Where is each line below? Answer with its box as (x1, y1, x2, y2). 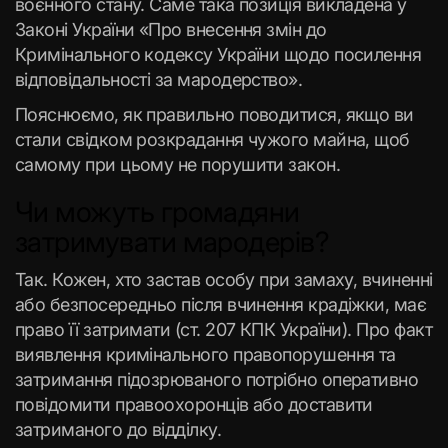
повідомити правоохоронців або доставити (15, 394, 373, 415)
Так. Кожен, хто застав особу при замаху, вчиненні (15, 269, 433, 290)
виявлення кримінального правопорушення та (15, 344, 396, 365)
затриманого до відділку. (15, 419, 222, 440)
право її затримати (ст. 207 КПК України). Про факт (15, 319, 432, 340)
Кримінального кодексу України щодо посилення (15, 44, 422, 65)
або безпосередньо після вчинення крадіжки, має (15, 294, 427, 315)
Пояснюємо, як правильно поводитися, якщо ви (15, 104, 414, 125)
